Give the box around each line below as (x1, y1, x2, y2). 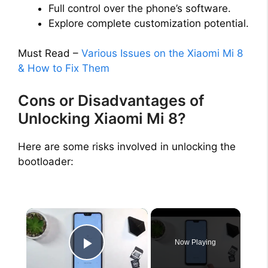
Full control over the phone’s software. (48, 2, 231, 14)
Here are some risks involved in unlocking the (18, 140, 236, 153)
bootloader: (18, 155, 74, 167)
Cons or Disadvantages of (18, 91, 204, 109)
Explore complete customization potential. (48, 17, 249, 29)
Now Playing (175, 238, 217, 247)
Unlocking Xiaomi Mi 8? (18, 109, 186, 127)
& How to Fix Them (18, 62, 109, 75)
